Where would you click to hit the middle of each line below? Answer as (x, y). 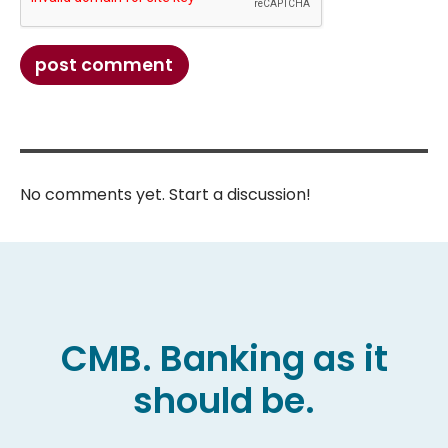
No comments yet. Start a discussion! (165, 195)
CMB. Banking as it (224, 358)
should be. (224, 400)
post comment (104, 65)
